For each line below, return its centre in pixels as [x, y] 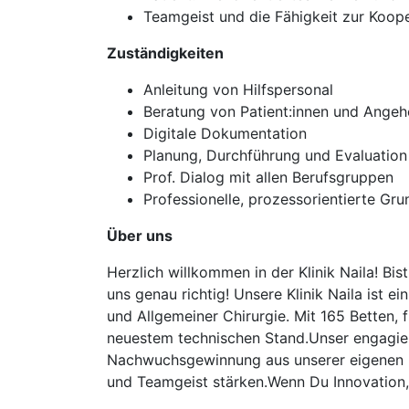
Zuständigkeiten [165, 53]
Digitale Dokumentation [225, 133]
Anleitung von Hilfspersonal [238, 89]
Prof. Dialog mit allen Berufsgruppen [268, 177]
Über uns [140, 236]
